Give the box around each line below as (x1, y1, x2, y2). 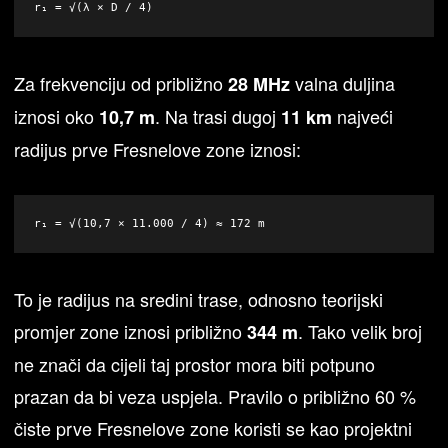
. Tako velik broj (298, 318, 423, 345)
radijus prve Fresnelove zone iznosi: (14, 136, 302, 163)
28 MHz (228, 71, 291, 98)
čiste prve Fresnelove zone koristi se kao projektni (14, 415, 413, 442)
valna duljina (290, 70, 396, 97)
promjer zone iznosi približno (14, 318, 248, 345)
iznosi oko (14, 103, 100, 130)
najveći (332, 103, 394, 130)
